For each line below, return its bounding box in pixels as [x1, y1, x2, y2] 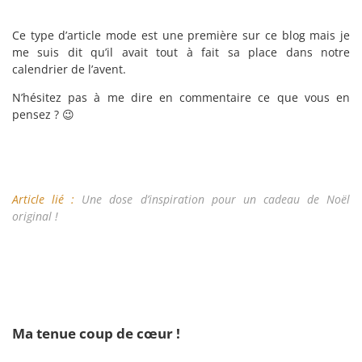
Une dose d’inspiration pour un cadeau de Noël [82, 192, 351, 207]
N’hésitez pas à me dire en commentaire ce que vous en [12, 90, 350, 105]
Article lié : [12, 192, 82, 207]
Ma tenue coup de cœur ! [12, 324, 180, 343]
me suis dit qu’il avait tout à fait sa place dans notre [12, 44, 350, 60]
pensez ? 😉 [12, 107, 74, 122]
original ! [12, 208, 58, 224]
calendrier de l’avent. [12, 61, 126, 77]
